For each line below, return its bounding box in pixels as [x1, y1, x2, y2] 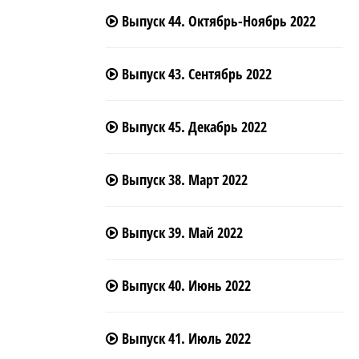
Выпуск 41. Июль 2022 [118, 329, 251, 348]
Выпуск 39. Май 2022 [118, 223, 243, 242]
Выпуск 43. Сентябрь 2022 [118, 64, 272, 83]
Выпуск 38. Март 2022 [118, 170, 248, 189]
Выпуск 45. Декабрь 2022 [118, 117, 267, 136]
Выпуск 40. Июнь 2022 [118, 276, 251, 295]
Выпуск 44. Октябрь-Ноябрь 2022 [118, 11, 316, 30]
